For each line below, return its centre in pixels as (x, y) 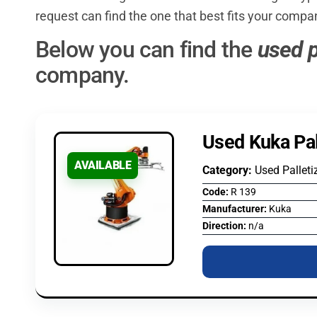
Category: (229, 170)
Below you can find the (146, 49)
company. (82, 75)
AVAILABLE (103, 165)
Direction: (225, 226)
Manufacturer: (236, 209)
